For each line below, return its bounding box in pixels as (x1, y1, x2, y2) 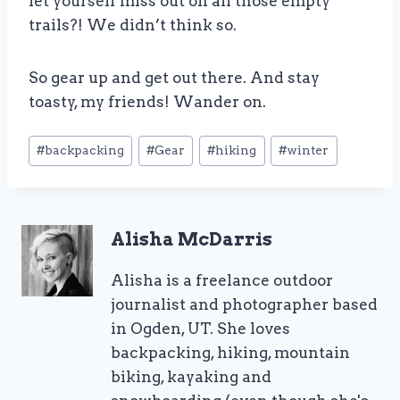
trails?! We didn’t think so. (29, 15, 237, 34)
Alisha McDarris (111, 228, 272, 250)
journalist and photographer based (111, 296, 378, 313)
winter (287, 143, 329, 158)
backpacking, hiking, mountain (111, 344, 350, 362)
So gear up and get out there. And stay (29, 68, 320, 87)
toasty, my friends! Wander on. (29, 92, 266, 111)
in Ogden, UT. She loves (111, 320, 290, 337)
